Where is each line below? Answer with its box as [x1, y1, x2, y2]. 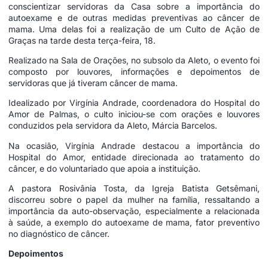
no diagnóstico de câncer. [8, 229, 109, 239]
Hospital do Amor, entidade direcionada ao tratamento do [8, 151, 260, 162]
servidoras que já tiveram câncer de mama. [8, 77, 178, 88]
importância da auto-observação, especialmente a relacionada [8, 206, 260, 217]
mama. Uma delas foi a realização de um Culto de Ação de [8, 23, 260, 34]
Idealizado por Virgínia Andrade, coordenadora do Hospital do [8, 98, 260, 108]
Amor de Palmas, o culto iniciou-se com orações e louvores [8, 109, 260, 120]
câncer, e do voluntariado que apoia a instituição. [8, 163, 200, 173]
